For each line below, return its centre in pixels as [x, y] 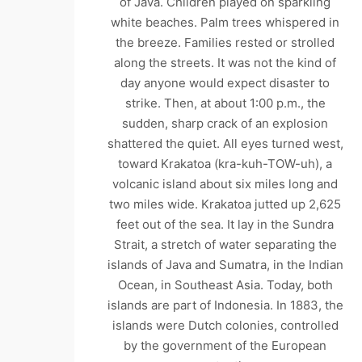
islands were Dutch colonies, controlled [225, 326]
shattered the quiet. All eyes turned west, [225, 144]
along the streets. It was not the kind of [225, 63]
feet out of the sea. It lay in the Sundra [225, 225]
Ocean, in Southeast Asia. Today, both [225, 285]
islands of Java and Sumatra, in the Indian [225, 265]
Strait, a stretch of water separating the [225, 245]
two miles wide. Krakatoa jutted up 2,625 [225, 204]
